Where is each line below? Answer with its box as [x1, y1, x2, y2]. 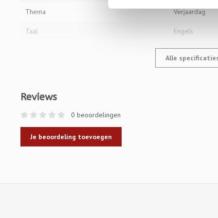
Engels [174, 27, 194, 36]
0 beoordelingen [69, 110, 121, 119]
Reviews [20, 91, 57, 103]
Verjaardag [174, 7, 206, 16]
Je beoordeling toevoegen [30, 132, 112, 141]
